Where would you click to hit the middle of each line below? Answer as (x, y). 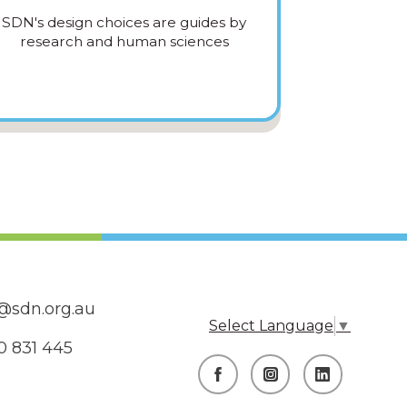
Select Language (271, 326)
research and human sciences (124, 42)
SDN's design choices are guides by (124, 23)
